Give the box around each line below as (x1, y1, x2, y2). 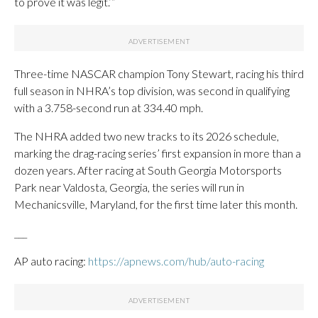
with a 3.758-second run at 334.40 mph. (14, 101, 203, 114)
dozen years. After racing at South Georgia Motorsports (14, 163, 282, 177)
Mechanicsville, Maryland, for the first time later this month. (14, 197, 297, 211)
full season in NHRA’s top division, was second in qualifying (14, 84, 290, 97)
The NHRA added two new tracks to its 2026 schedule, (14, 129, 279, 143)
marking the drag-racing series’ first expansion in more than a (14, 146, 301, 160)
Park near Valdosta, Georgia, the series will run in (14, 180, 244, 194)
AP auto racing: (14, 254, 88, 268)
